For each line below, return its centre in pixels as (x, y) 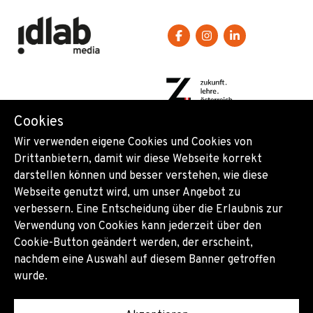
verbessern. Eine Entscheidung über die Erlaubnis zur (148, 210)
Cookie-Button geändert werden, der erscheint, (133, 243)
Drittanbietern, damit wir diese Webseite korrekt (138, 159)
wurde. (31, 277)
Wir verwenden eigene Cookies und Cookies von (133, 143)
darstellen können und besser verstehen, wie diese (141, 176)
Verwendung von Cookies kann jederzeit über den (138, 226)
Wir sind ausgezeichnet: (89, 134)
